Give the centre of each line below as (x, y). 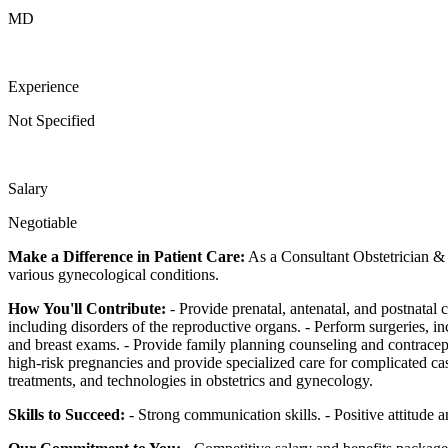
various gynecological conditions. (113, 274)
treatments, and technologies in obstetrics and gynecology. (190, 380)
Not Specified (51, 120)
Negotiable (42, 222)
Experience (43, 86)
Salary (28, 188)
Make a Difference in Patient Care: (126, 256)
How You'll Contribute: (87, 308)
